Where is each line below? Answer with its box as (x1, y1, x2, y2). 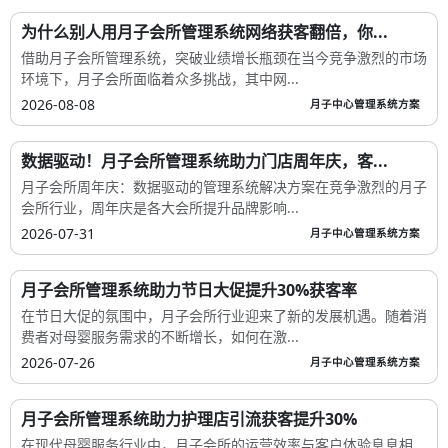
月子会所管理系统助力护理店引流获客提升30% (21, 407, 357, 430)
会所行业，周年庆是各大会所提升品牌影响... (21, 197, 299, 217)
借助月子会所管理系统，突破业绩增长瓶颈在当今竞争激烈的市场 (21, 47, 427, 67)
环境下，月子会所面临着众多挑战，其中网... (21, 68, 299, 88)
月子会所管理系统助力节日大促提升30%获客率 (21, 278, 357, 301)
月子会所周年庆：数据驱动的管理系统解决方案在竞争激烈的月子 (21, 176, 427, 196)
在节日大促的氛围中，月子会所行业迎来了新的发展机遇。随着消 (21, 305, 427, 325)
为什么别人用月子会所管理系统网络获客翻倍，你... (21, 20, 388, 43)
